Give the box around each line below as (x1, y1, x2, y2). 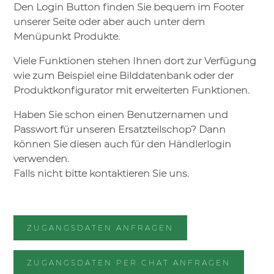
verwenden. (13, 153, 69, 165)
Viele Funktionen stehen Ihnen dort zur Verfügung (13, 55, 256, 67)
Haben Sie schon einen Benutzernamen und (13, 109, 228, 121)
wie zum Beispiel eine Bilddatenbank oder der (13, 70, 234, 82)
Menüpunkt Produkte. (13, 31, 120, 43)
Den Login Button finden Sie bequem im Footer (13, 1, 244, 13)
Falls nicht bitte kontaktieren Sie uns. (13, 168, 189, 180)
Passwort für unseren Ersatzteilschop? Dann (13, 124, 226, 136)
